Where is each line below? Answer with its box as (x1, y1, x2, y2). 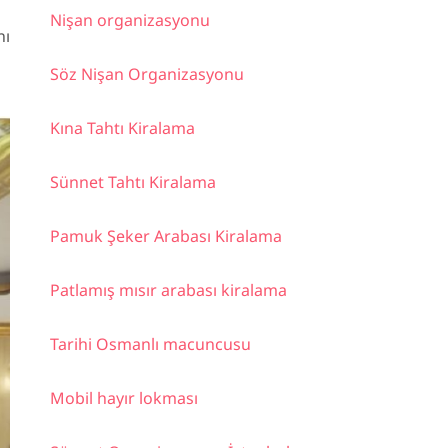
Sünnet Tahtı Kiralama (50, 170, 216, 193)
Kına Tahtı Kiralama (50, 116, 195, 139)
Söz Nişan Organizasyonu (50, 62, 244, 85)
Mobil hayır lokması (50, 386, 198, 409)
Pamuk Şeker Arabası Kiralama (50, 224, 282, 247)
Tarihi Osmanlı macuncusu (50, 332, 251, 355)
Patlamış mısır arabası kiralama (50, 278, 287, 301)
